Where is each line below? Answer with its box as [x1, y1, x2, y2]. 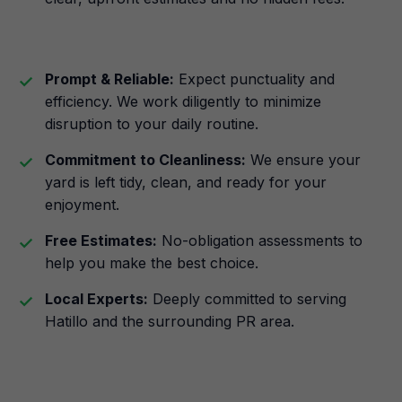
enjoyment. [45, 196, 119, 214]
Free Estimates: [45, 232, 157, 249]
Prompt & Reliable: [45, 70, 174, 88]
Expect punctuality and [174, 70, 335, 88]
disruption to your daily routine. [45, 115, 258, 133]
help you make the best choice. [45, 254, 258, 272]
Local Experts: [45, 290, 148, 308]
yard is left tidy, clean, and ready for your [45, 173, 327, 191]
